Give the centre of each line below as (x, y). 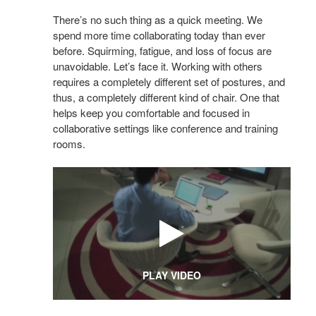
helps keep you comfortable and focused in (151, 112)
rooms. (69, 143)
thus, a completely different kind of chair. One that (166, 97)
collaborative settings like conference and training (165, 128)
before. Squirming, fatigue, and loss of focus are (162, 50)
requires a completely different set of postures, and (169, 81)
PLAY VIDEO (171, 275)
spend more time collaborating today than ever (159, 35)
